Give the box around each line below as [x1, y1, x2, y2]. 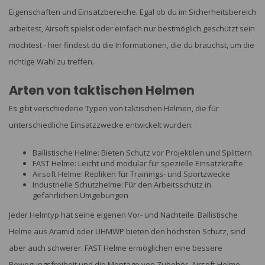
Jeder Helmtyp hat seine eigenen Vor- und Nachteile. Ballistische [9, 209, 238, 220]
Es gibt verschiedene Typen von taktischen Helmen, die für [9, 103, 219, 114]
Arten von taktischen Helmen [9, 82, 195, 99]
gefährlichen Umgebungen [33, 189, 128, 201]
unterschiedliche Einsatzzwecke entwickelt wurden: [9, 119, 193, 131]
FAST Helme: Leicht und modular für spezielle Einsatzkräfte [33, 157, 243, 169]
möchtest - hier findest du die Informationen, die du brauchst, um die [9, 39, 254, 50]
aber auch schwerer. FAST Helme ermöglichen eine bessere [9, 242, 222, 253]
